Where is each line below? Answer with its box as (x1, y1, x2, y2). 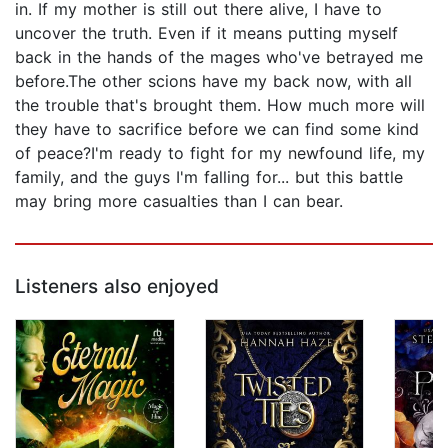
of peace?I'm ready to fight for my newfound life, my (15, 143, 425, 164)
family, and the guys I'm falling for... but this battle (15, 167, 403, 188)
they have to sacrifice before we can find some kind (15, 119, 419, 140)
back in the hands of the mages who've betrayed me (15, 47, 423, 68)
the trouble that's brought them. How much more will (15, 95, 425, 116)
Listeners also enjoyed (15, 275, 219, 299)
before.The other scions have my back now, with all (15, 71, 412, 92)
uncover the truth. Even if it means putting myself (15, 23, 398, 44)
